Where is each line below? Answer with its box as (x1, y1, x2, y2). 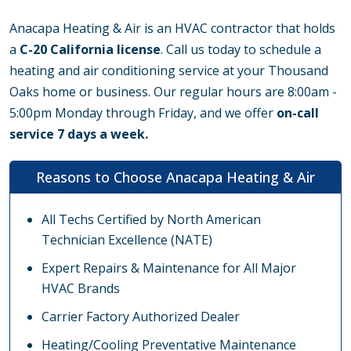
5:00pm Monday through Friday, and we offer (9, 104, 277, 122)
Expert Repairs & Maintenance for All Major (42, 259, 296, 277)
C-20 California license (20, 41, 161, 59)
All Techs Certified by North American (42, 211, 261, 229)
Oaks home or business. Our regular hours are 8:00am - (9, 83, 337, 101)
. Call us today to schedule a (161, 41, 321, 59)
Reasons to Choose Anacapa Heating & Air (36, 168, 315, 187)
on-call (277, 104, 319, 122)
